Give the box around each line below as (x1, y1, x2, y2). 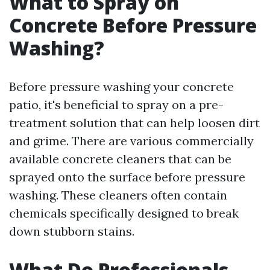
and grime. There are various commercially (9, 133, 254, 148)
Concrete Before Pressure (9, 12, 257, 38)
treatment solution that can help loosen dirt (9, 115, 260, 130)
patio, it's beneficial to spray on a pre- (9, 97, 224, 112)
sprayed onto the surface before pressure (9, 169, 245, 184)
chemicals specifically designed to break (9, 206, 239, 221)
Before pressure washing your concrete (9, 79, 234, 94)
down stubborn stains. (9, 224, 134, 239)
